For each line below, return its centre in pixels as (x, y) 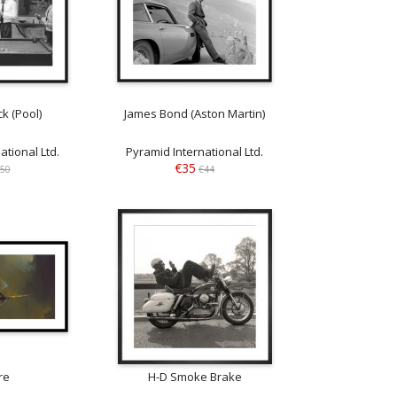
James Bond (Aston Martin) (195, 114)
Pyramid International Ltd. (195, 152)
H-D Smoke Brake (195, 376)
